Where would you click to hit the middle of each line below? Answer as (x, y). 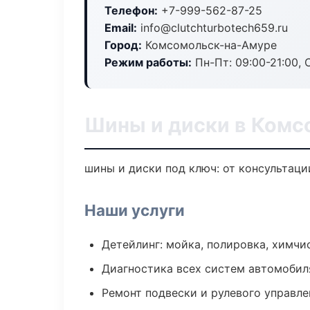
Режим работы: (148, 62)
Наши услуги (135, 210)
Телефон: (131, 10)
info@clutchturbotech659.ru (212, 28)
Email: (121, 28)
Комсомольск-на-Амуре (209, 45)
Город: (123, 45)
